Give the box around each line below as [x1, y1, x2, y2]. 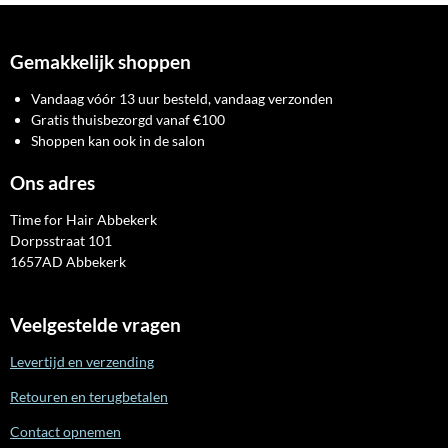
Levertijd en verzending [10, 352, 154, 370]
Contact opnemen [10, 422, 121, 440]
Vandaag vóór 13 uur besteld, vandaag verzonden [31, 89, 333, 107]
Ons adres [10, 171, 95, 194]
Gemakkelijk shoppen [10, 50, 191, 73]
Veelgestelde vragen [10, 313, 181, 336]
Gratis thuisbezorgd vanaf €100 [31, 110, 225, 128]
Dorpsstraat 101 [10, 231, 112, 249]
